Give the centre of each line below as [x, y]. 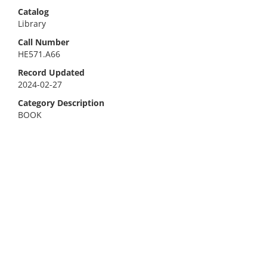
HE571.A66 [39, 54]
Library [32, 24]
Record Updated [51, 72]
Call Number [44, 42]
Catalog [33, 12]
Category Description [61, 103]
